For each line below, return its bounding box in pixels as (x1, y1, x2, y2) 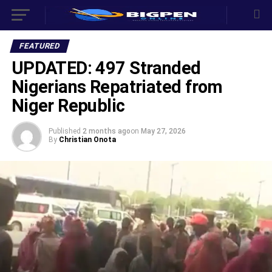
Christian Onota (58, 135, 116, 144)
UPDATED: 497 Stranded (11, 58, 201, 78)
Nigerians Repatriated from (11, 76, 223, 97)
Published (48, 127, 81, 135)
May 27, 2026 (140, 127, 186, 135)
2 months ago (82, 127, 131, 135)
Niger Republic (11, 95, 125, 116)
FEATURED (18, 41, 61, 50)
